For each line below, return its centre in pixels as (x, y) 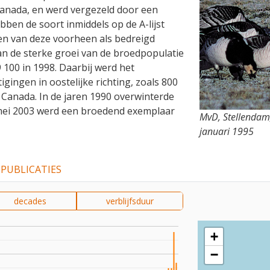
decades (30, 201)
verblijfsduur (130, 201)
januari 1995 (227, 132)
